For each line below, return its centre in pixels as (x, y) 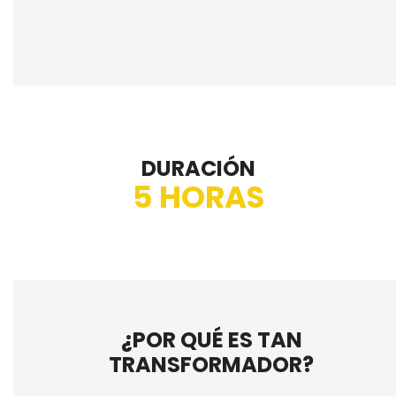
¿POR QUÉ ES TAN (211, 340)
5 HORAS (198, 197)
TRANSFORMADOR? (211, 365)
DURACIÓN (198, 168)
